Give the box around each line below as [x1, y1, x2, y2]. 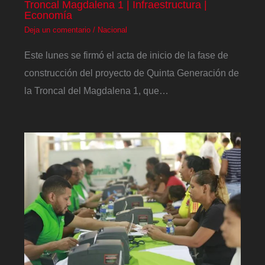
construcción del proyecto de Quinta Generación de [24, 67, 240, 78]
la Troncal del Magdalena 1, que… [24, 85, 169, 96]
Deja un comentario [24, 25, 91, 35]
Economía [24, 8, 73, 21]
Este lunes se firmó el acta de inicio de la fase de [24, 49, 229, 60]
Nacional [98, 25, 128, 35]
